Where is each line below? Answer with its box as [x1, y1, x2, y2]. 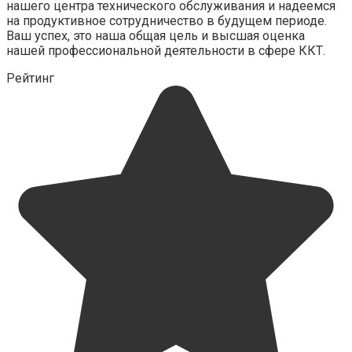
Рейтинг [6, 70, 54, 86]
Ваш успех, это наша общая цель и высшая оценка [6, 27, 305, 43]
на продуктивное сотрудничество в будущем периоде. [6, 13, 327, 28]
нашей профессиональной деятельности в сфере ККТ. [6, 42, 325, 58]
